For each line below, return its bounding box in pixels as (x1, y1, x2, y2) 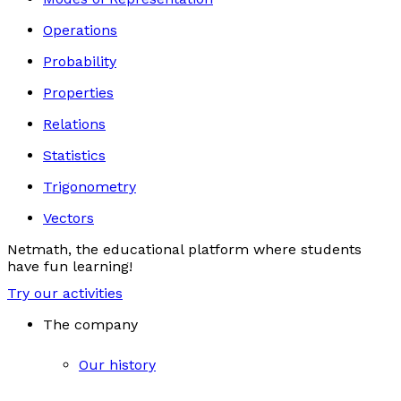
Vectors (43, 209, 94, 226)
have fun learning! (7, 258, 132, 275)
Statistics (43, 147, 106, 164)
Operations (43, 21, 117, 38)
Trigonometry (43, 178, 136, 195)
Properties (43, 84, 114, 101)
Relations (43, 115, 106, 132)
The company (43, 315, 138, 333)
